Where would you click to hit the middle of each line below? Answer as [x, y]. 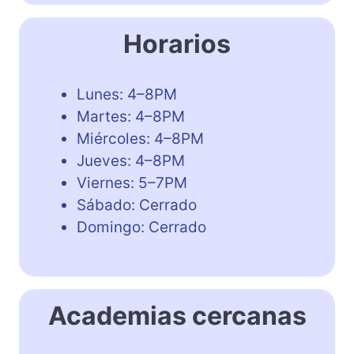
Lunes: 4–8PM [127, 95]
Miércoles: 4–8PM [140, 139]
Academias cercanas [177, 316]
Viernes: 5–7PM [132, 183]
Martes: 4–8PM [131, 117]
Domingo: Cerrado [141, 228]
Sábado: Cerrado [137, 205]
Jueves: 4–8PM [131, 161]
